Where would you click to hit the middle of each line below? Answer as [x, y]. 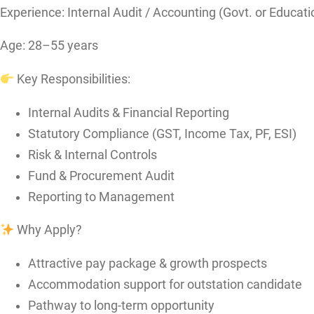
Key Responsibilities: [73, 79]
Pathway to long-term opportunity [121, 305]
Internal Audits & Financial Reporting [129, 112]
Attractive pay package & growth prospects [148, 263]
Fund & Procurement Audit [101, 176]
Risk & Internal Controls [93, 155]
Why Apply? [48, 230]
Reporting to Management [101, 197]
